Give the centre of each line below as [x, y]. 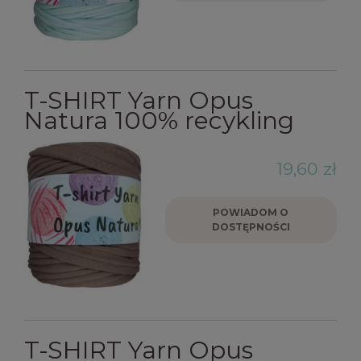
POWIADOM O [251, 212]
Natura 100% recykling [159, 120]
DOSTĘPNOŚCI [251, 226]
